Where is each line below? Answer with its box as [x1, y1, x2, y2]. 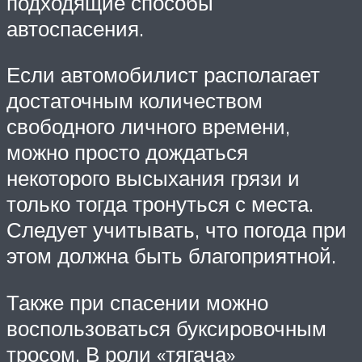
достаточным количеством [6, 87, 263, 114]
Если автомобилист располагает [6, 61, 320, 88]
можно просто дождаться [6, 139, 248, 166]
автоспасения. [6, 15, 144, 41]
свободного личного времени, [6, 113, 290, 140]
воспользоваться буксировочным [6, 314, 326, 341]
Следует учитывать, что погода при [6, 217, 347, 243]
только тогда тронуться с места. [6, 191, 314, 217]
